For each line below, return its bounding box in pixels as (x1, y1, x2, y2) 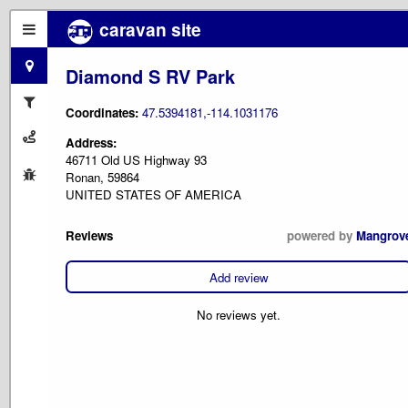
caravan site (95, 16, 201, 42)
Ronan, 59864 (66, 168, 139, 186)
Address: (66, 133, 117, 151)
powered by (287, 227, 356, 245)
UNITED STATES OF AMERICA (66, 185, 241, 203)
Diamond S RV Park (66, 62, 235, 89)
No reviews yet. (197, 305, 280, 323)
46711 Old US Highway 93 (66, 150, 207, 168)
